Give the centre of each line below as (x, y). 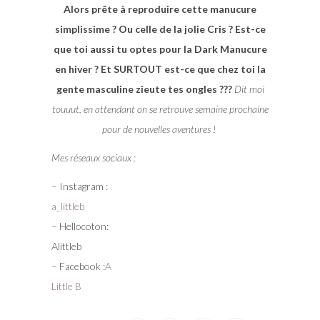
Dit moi (249, 89)
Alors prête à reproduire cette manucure (160, 9)
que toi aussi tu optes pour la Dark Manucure (160, 49)
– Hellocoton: (80, 226)
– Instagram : (79, 186)
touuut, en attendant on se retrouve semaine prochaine (160, 109)
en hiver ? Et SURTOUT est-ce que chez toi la (160, 69)
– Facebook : (78, 266)
